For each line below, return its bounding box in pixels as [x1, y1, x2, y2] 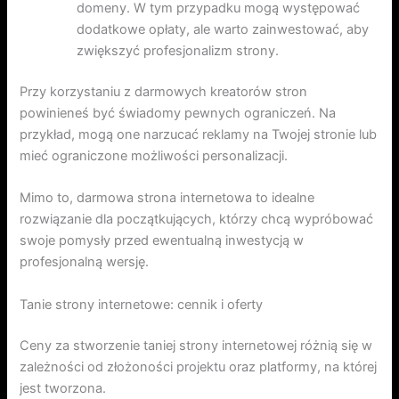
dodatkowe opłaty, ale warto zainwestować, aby [77, 21, 370, 38]
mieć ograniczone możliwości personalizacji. [20, 148, 289, 165]
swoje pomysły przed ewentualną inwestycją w [20, 232, 305, 249]
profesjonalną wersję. [20, 254, 150, 271]
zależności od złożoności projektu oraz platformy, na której [20, 358, 378, 375]
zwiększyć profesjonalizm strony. [77, 43, 280, 60]
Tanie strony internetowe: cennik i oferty [20, 296, 264, 313]
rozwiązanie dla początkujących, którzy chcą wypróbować [20, 211, 374, 228]
